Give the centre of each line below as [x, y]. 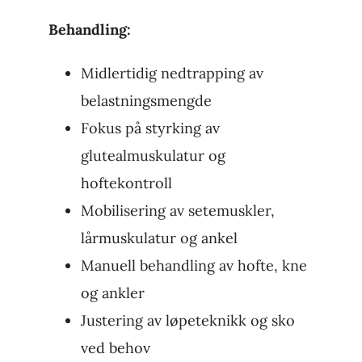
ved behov [115, 348]
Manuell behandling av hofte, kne [194, 266]
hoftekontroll [126, 183]
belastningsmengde [146, 101]
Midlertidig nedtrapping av [172, 74]
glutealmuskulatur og [153, 156]
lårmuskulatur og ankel [159, 238]
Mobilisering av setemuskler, [177, 211]
